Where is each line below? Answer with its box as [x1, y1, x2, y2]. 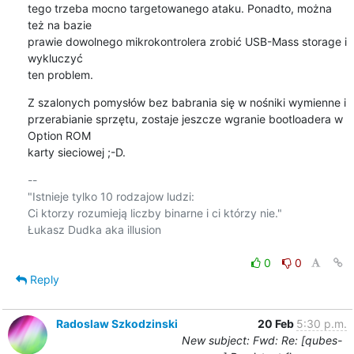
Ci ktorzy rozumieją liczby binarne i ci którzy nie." [27, 205, 282, 220]
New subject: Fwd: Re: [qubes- [182, 333, 342, 347]
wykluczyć [27, 51, 83, 65]
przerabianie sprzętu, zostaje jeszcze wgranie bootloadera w [27, 111, 343, 126]
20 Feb [257, 316, 296, 330]
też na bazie [27, 17, 92, 32]
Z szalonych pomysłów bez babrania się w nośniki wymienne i [27, 95, 346, 109]
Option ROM [27, 128, 91, 142]
